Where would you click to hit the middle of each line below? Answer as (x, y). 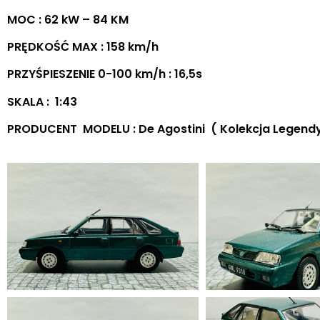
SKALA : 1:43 (42, 101)
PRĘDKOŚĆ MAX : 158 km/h (83, 46)
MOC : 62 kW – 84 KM (68, 19)
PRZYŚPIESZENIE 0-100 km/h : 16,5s (105, 74)
